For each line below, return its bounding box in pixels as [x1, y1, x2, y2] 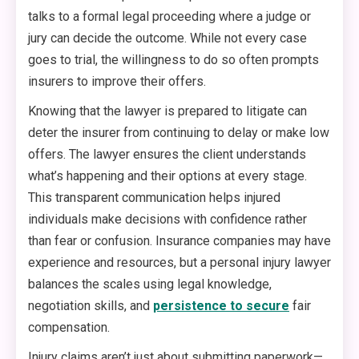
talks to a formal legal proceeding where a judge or [28, 9, 311, 25]
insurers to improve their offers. [28, 74, 209, 90]
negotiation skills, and [28, 298, 153, 314]
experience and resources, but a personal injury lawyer [28, 255, 331, 271]
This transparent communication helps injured [28, 190, 280, 206]
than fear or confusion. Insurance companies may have [28, 233, 331, 249]
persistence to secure [153, 298, 289, 314]
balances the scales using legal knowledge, [28, 276, 272, 292]
